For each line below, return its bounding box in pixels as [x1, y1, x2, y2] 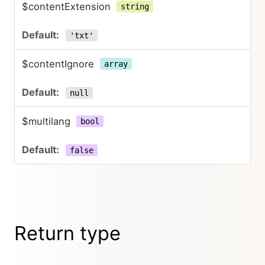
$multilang [22, 115, 70, 127]
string [120, 2, 149, 11]
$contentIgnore [22, 58, 94, 70]
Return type [14, 221, 121, 245]
